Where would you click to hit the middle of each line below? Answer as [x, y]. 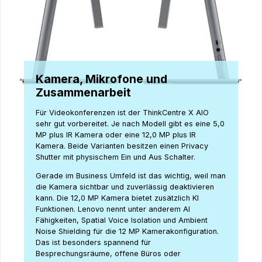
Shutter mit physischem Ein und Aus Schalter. [117, 157]
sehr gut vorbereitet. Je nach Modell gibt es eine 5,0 [130, 124]
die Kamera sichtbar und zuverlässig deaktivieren [125, 187]
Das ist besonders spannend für [93, 243]
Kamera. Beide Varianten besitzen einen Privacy [122, 146]
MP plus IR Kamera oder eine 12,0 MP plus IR [116, 135]
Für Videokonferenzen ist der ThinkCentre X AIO [122, 113]
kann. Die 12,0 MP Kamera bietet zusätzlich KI [117, 198]
